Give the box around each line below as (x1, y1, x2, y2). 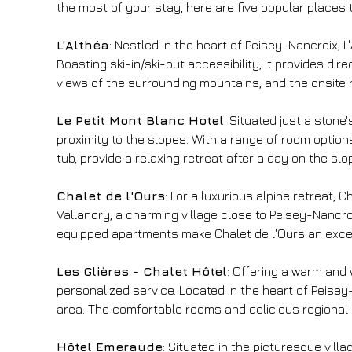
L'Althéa (57, 37, 109, 52)
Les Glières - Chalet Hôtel (57, 263, 227, 278)
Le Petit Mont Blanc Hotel (57, 112, 224, 127)
